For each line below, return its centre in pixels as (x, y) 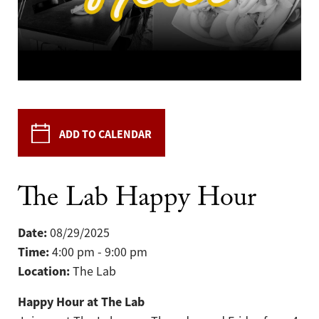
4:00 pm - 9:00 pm (98, 252)
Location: (44, 272)
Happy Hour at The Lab (81, 302)
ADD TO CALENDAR (105, 135)
